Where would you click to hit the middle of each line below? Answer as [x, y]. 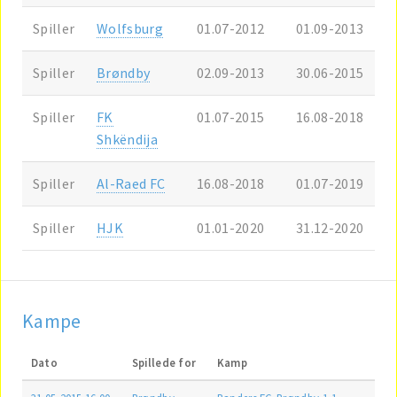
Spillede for [164, 362]
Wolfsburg [130, 28]
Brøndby [124, 72]
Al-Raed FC [131, 183]
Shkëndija [127, 139]
